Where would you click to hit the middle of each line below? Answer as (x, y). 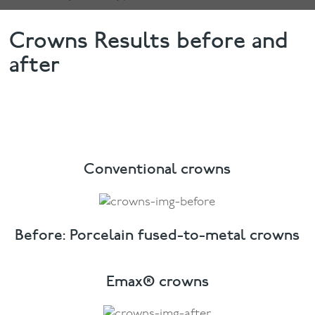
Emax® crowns (157, 281)
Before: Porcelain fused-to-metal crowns (157, 234)
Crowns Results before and (149, 41)
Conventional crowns (157, 169)
